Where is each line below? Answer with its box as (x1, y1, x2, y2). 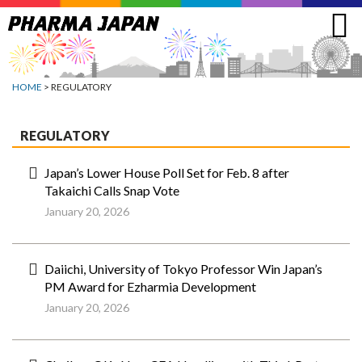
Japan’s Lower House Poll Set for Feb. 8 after (44, 165, 289, 180)
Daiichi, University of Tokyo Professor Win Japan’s (44, 261, 322, 276)
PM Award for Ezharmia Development (44, 279, 256, 294)
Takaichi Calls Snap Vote (44, 183, 179, 198)
